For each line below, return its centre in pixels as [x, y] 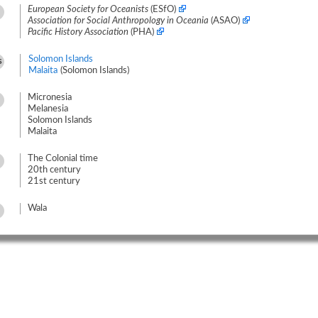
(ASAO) [225, 21]
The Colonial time [63, 159]
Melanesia [48, 109]
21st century [54, 181]
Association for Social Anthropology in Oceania [118, 21]
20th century [54, 170]
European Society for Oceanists [88, 10]
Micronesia [50, 98]
